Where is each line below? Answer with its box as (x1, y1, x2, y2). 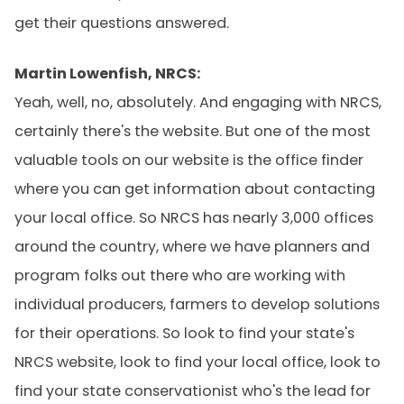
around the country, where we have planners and (14, 236, 370, 257)
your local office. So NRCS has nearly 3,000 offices (14, 207, 373, 228)
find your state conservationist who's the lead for (14, 381, 371, 401)
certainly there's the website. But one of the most (14, 121, 371, 142)
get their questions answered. (14, 13, 229, 33)
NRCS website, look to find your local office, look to (14, 352, 381, 372)
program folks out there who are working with (14, 265, 345, 286)
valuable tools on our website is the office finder (14, 150, 363, 170)
